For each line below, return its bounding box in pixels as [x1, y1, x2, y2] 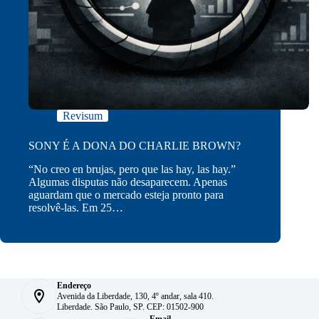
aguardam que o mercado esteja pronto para [28, 189, 224, 202]
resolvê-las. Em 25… [28, 202, 123, 214]
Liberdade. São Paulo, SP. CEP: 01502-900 [57, 301, 204, 312]
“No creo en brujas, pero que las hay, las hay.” [28, 163, 236, 176]
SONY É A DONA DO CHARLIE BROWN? [28, 140, 241, 152]
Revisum [63, 110, 103, 122]
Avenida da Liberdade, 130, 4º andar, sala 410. [57, 291, 214, 301]
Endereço [57, 280, 91, 291]
